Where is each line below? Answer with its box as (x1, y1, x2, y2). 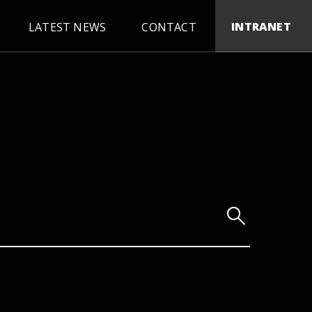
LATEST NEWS (29, 19, 107, 35)
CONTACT (141, 19, 196, 35)
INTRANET (231, 18, 291, 34)
